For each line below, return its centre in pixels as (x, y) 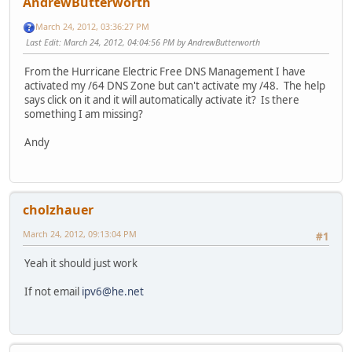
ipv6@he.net (113, 291)
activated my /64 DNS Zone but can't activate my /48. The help (175, 86)
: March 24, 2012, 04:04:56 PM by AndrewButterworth (159, 42)
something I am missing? (84, 114)
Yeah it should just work (81, 263)
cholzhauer (58, 209)
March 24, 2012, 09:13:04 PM (80, 233)
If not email (53, 291)
